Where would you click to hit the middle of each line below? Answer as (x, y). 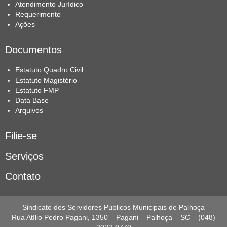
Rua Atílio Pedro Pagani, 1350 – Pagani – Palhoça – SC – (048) (113, 218)
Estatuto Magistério (46, 80)
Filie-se (21, 136)
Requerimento (38, 14)
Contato (23, 177)
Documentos (33, 50)
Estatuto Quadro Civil (49, 70)
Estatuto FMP (37, 90)
